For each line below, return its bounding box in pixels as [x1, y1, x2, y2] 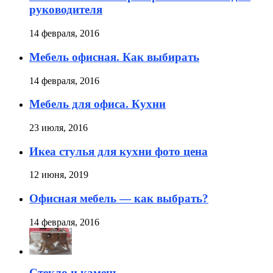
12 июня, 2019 [29, 169, 88, 180]
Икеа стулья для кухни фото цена [29, 144, 208, 158]
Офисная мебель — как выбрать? [29, 192, 208, 205]
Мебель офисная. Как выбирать [29, 50, 199, 63]
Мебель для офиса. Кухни [29, 97, 166, 111]
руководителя [29, 3, 102, 16]
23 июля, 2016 [29, 122, 88, 133]
